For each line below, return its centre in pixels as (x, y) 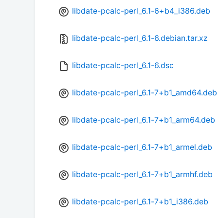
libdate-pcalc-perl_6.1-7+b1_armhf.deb (142, 174)
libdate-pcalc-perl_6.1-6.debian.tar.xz (140, 38)
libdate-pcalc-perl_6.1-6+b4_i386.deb (141, 11)
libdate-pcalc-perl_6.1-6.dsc (123, 65)
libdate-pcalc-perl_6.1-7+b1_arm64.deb (144, 120)
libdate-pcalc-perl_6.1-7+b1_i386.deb (140, 202)
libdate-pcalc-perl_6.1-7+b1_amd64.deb (145, 93)
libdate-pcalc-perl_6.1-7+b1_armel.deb (142, 147)
